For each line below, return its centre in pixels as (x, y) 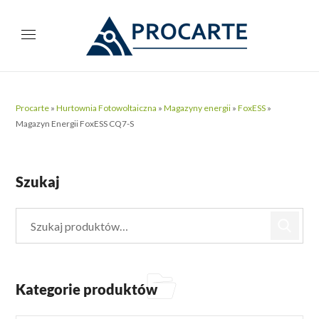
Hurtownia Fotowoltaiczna (107, 108)
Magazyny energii (198, 108)
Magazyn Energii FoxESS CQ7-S (75, 124)
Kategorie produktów (87, 289)
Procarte (33, 108)
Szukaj (38, 182)
